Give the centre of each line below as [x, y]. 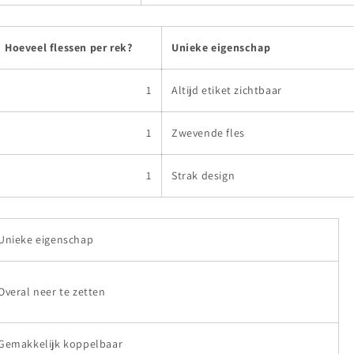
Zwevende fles [208, 132]
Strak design [203, 175]
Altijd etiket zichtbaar [227, 90]
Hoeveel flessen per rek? [69, 47]
